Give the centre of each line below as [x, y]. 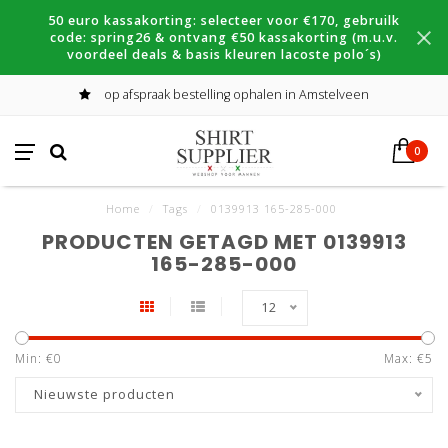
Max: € [404, 358]
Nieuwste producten [104, 394]
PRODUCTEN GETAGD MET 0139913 [224, 242]
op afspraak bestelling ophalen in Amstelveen [235, 94]
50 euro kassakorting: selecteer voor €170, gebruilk [224, 20]
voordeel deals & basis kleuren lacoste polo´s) [224, 54]
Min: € [34, 358]
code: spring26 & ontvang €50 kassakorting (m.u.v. [224, 37]
